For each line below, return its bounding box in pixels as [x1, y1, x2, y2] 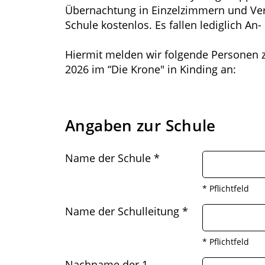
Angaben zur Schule [65, 115, 216, 136]
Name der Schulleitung [65, 204, 182, 218]
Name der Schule [65, 151, 154, 165]
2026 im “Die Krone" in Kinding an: [65, 62, 236, 76]
